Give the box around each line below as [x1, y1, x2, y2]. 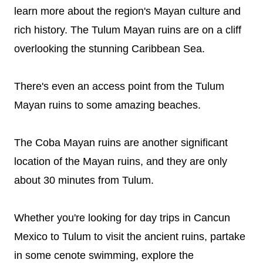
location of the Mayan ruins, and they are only [14, 156, 227, 167]
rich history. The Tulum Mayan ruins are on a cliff [14, 24, 241, 36]
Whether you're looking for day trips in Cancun [14, 212, 230, 224]
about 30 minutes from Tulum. [14, 174, 154, 186]
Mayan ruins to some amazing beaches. [14, 99, 201, 111]
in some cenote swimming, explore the [14, 249, 194, 261]
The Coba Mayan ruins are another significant [14, 137, 228, 149]
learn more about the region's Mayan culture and [14, 5, 241, 17]
